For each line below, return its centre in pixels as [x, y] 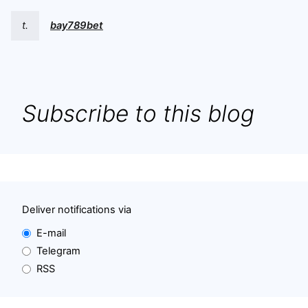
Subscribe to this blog [138, 114]
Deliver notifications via [77, 210]
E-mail [51, 233]
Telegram [58, 251]
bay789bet [77, 26]
